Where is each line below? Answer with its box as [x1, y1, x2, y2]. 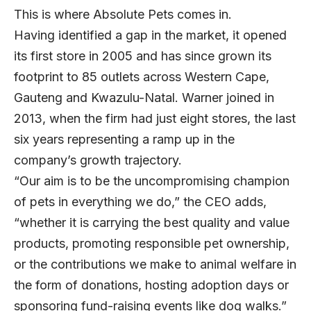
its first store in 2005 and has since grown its [14, 49, 271, 64]
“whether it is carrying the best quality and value [14, 215, 289, 230]
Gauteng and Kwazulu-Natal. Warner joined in [14, 90, 274, 106]
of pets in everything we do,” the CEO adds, [14, 194, 267, 210]
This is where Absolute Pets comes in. [14, 7, 235, 22]
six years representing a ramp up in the [14, 132, 235, 147]
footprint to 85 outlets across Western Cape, [14, 69, 269, 85]
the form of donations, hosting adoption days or [14, 278, 289, 293]
